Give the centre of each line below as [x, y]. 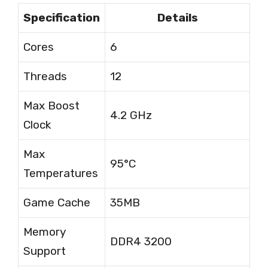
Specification [62, 17]
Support [45, 251]
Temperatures [61, 173]
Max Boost [51, 105]
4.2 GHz [131, 115]
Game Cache [57, 202]
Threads [45, 76]
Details [177, 17]
